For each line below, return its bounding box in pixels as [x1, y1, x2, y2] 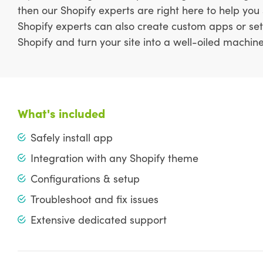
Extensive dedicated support [30, 212, 167, 227]
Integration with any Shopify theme [30, 150, 198, 166]
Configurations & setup [30, 171, 140, 186]
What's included [17, 104, 105, 122]
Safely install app [30, 130, 113, 145]
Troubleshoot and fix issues [30, 191, 159, 207]
